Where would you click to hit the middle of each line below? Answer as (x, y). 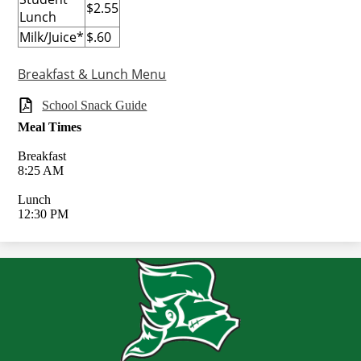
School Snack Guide (95, 106)
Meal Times (50, 127)
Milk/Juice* (52, 37)
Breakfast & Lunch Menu (92, 75)
